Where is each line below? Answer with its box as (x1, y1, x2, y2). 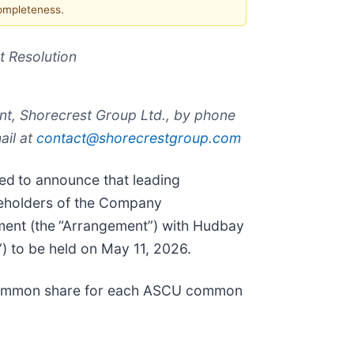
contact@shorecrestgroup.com (36, 130, 241, 147)
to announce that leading (18, 171, 180, 189)
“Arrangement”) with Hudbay (58, 217, 244, 235)
